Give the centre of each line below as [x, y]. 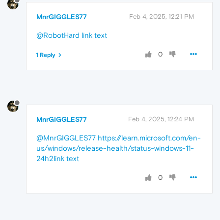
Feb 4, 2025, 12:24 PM [161, 119]
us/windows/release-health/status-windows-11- [115, 148]
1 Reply [46, 55]
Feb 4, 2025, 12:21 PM [162, 16]
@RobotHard [58, 35]
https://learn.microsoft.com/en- [149, 137]
